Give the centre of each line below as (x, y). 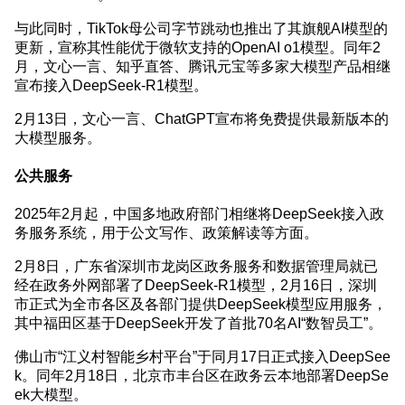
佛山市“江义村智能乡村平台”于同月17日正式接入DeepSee (202, 357)
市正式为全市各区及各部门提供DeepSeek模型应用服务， (201, 304)
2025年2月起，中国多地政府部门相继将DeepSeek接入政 (199, 214)
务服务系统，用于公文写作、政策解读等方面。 (166, 233)
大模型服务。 (58, 137)
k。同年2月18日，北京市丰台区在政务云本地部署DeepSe (202, 376)
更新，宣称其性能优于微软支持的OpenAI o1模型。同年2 (198, 47)
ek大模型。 (51, 395)
